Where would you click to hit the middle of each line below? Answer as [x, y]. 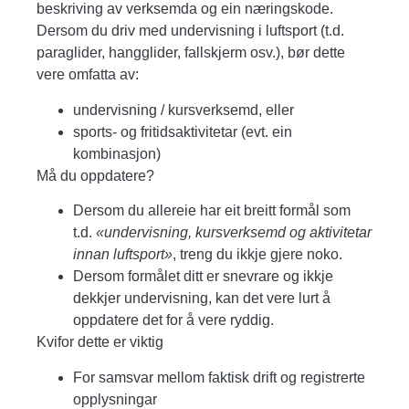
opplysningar [115, 399]
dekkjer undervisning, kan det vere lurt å [202, 299]
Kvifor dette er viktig [100, 342]
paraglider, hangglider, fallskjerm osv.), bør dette [191, 53]
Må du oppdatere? [95, 175]
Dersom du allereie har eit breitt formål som [212, 211]
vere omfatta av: [88, 75]
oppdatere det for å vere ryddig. [173, 320]
